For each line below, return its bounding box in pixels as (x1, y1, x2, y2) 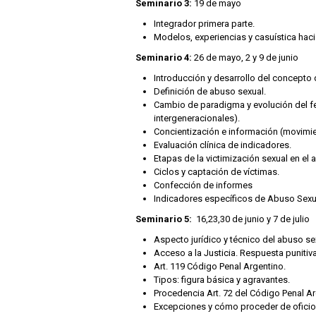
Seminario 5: (135, 214, 194, 225)
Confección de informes (154, 180, 253, 191)
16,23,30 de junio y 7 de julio (194, 214, 310, 225)
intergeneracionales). (154, 113, 240, 124)
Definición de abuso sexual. (154, 86, 266, 97)
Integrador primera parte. (154, 18, 255, 30)
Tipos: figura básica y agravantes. (154, 274, 290, 286)
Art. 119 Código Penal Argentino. (154, 261, 286, 272)
